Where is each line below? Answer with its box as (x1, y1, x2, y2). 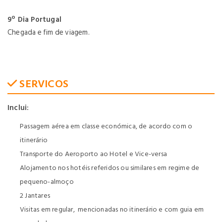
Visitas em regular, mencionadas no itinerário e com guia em (20, 204, 204, 215)
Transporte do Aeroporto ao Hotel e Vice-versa (20, 148, 167, 160)
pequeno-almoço (20, 176, 74, 187)
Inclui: (7, 102, 29, 114)
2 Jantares (20, 190, 52, 201)
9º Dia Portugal (7, 13, 61, 26)
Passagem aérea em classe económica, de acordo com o (20, 120, 193, 132)
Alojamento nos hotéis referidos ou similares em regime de (20, 162, 200, 173)
